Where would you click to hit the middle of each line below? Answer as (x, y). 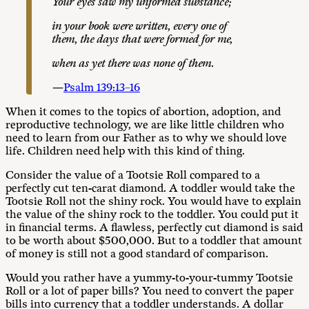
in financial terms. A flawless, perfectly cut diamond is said (154, 228)
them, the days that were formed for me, (143, 40)
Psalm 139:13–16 (102, 88)
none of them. (183, 64)
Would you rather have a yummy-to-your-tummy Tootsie (149, 278)
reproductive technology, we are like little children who (145, 125)
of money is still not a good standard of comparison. (137, 254)
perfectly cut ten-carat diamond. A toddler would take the (150, 189)
